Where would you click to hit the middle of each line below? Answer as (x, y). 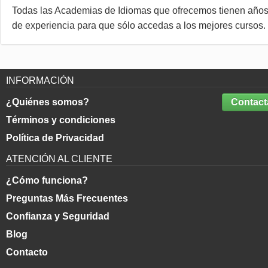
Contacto (27, 252)
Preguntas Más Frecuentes (67, 198)
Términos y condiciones (60, 120)
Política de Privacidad (55, 138)
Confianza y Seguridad (57, 216)
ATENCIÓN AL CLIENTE (59, 159)
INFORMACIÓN (40, 80)
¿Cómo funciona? (47, 180)
